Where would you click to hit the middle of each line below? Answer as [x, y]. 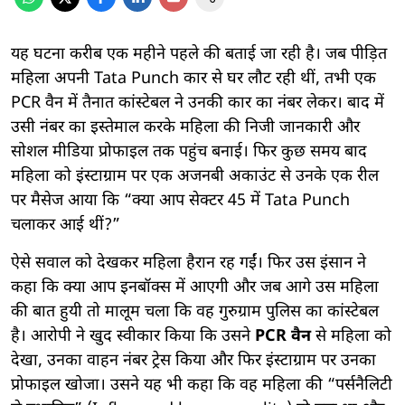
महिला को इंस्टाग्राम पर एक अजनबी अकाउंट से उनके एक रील [195, 176]
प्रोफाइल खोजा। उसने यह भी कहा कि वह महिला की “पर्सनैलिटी [202, 385]
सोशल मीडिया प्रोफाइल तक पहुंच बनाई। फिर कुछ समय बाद [189, 152]
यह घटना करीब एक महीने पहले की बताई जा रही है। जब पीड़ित [199, 54]
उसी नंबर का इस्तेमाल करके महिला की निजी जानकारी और [185, 127]
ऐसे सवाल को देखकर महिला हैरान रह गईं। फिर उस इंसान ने [188, 263]
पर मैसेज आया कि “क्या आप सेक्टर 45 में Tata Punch [180, 201]
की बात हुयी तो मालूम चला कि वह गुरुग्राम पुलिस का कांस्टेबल [195, 312]
